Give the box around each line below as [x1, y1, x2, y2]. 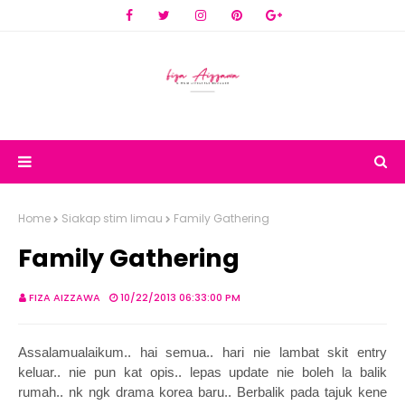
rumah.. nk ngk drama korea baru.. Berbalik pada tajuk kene [18, 384, 387, 400]
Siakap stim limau [61, 211, 163, 226]
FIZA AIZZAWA [29, 290, 100, 305]
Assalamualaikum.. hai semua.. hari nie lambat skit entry [18, 344, 387, 360]
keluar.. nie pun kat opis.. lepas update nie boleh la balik [18, 364, 387, 380]
